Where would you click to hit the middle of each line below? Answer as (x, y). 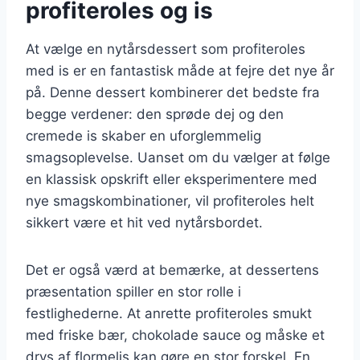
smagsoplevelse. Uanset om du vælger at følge (178, 157)
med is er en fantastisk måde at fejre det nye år (180, 70)
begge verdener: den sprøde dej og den (155, 114)
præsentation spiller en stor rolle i (133, 291)
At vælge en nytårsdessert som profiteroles (166, 49)
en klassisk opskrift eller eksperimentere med (172, 179)
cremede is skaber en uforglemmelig (143, 135)
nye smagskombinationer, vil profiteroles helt (170, 200)
